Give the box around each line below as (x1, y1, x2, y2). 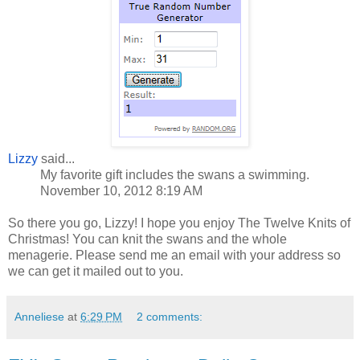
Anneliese (14, 310, 64, 324)
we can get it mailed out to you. (8, 264, 183, 279)
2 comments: (137, 310, 203, 324)
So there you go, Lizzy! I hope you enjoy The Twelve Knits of (8, 216, 350, 231)
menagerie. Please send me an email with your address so (8, 248, 341, 263)
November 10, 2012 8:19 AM (40, 184, 202, 198)
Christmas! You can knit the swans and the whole (8, 232, 287, 247)
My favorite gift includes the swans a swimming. (40, 168, 309, 182)
